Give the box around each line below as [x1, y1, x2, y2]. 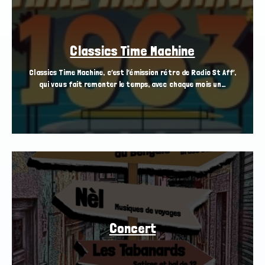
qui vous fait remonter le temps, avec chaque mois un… [38, 79, 227, 89]
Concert [109, 220, 156, 237]
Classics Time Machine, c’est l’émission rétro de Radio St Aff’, [29, 67, 236, 77]
